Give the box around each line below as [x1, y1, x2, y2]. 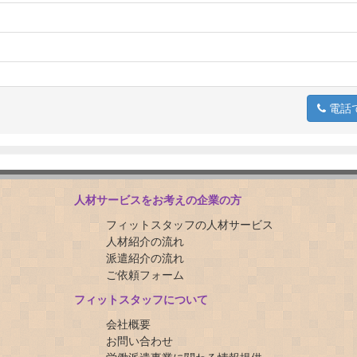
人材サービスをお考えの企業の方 [73, 192, 241, 207]
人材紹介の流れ [105, 233, 184, 249]
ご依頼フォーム [105, 267, 184, 282]
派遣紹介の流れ [105, 250, 184, 265]
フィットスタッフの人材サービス [105, 217, 273, 232]
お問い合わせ [105, 333, 173, 348]
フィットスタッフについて [73, 292, 208, 307]
